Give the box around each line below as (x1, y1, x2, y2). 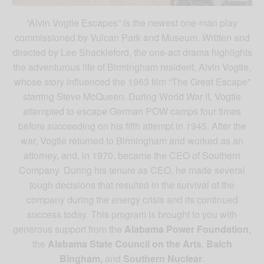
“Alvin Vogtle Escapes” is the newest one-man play (27, 16, 237, 30)
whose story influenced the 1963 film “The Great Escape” (14, 75, 250, 89)
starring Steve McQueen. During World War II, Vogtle (23, 90, 241, 104)
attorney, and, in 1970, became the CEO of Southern (24, 148, 240, 163)
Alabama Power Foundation (124, 222, 249, 236)
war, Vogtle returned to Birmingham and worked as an (21, 134, 243, 148)
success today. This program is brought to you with (27, 207, 237, 222)
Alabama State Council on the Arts (47, 237, 202, 251)
